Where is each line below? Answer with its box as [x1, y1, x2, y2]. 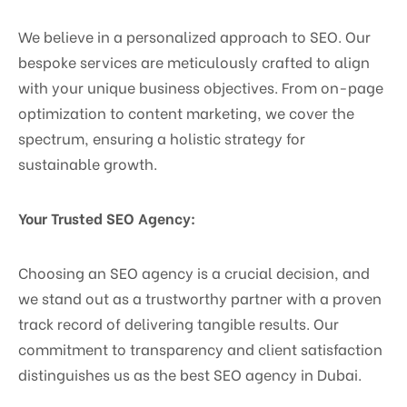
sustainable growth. [18, 153, 157, 174]
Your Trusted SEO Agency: [18, 207, 195, 229]
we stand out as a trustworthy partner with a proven [18, 287, 382, 309]
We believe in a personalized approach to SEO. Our [18, 25, 371, 47]
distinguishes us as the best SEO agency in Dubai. [18, 363, 362, 385]
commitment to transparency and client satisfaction [18, 338, 382, 360]
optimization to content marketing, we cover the [18, 102, 354, 124]
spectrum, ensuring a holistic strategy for [18, 127, 305, 149]
